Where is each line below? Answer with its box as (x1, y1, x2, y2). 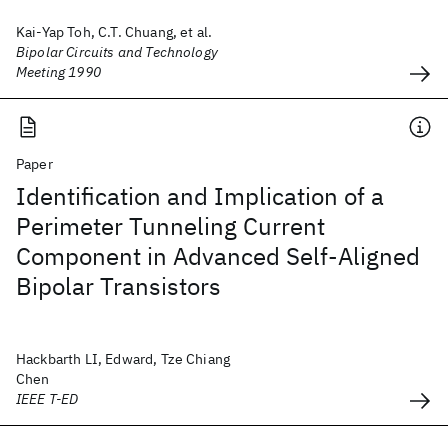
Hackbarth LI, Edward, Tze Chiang (16, 350, 231, 368)
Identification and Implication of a (16, 180, 384, 212)
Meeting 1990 (16, 63, 101, 81)
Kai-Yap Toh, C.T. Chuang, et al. (16, 23, 213, 41)
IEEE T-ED (16, 390, 79, 408)
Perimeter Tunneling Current (16, 210, 325, 242)
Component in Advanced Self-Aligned (16, 240, 420, 272)
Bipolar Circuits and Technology (16, 43, 218, 61)
